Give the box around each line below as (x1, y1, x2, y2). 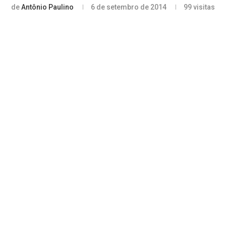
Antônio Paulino (21, 3, 74, 12)
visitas (192, 3, 215, 12)
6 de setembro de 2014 (91, 3, 166, 12)
